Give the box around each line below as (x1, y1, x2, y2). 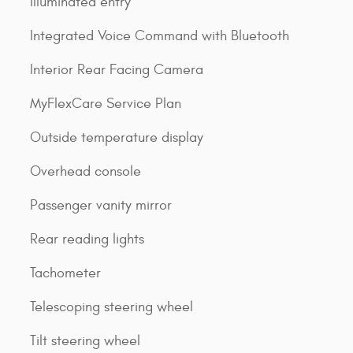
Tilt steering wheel (30, 332, 140, 349)
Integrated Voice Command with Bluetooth (30, 27, 289, 44)
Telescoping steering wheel (30, 298, 193, 315)
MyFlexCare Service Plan (30, 95, 181, 112)
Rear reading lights (30, 230, 144, 247)
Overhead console (30, 162, 141, 180)
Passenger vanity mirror (30, 196, 172, 214)
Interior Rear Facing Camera (30, 61, 203, 78)
